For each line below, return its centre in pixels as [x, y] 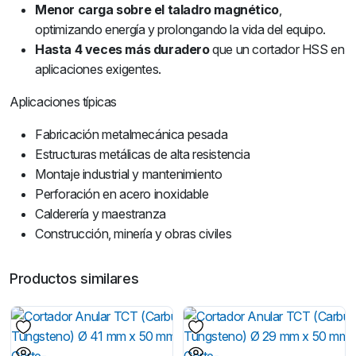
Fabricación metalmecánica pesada [132, 134]
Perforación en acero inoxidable [122, 194]
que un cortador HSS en [277, 49]
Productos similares [74, 279]
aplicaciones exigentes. [98, 69]
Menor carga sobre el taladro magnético [157, 10]
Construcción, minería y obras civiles [133, 234]
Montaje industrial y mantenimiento [129, 174]
